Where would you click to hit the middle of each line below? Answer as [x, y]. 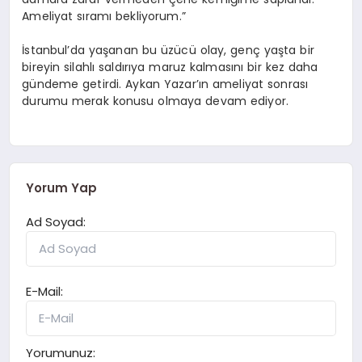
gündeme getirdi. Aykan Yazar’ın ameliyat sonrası [165, 84]
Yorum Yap [62, 187]
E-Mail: [45, 291]
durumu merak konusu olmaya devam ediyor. [155, 101]
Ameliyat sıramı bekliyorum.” [104, 17]
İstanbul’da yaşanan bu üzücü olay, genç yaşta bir [168, 51]
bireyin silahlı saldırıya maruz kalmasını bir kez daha [170, 67]
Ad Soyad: [56, 221]
